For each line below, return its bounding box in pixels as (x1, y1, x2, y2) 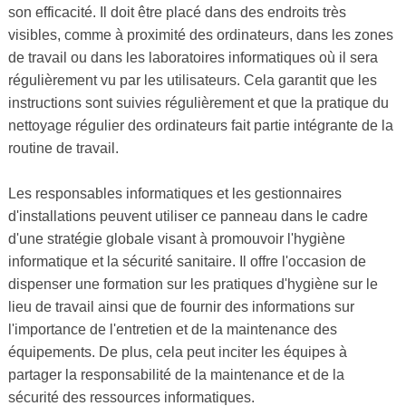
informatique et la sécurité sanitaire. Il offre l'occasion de (7, 254, 366, 270)
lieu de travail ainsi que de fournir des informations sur (7, 299, 354, 315)
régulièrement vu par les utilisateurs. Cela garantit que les (7, 72, 377, 89)
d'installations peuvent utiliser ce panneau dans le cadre (7, 208, 368, 225)
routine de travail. (7, 140, 119, 157)
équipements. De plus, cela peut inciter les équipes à (7, 344, 347, 361)
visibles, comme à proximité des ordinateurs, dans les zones (7, 27, 393, 43)
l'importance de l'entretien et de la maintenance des (7, 322, 337, 338)
